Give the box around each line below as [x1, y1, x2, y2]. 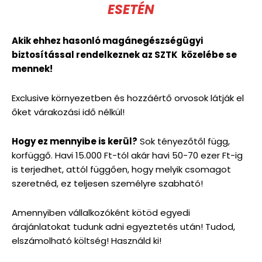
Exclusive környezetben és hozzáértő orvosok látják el [12, 92, 244, 105]
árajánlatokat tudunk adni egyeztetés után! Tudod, [12, 220, 235, 233]
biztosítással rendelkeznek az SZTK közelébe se [12, 49, 237, 61]
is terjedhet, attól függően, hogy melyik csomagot [12, 163, 231, 176]
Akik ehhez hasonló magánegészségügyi [12, 35, 203, 47]
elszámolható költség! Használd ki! [12, 235, 164, 247]
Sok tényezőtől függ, [137, 135, 230, 148]
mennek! [12, 63, 53, 75]
